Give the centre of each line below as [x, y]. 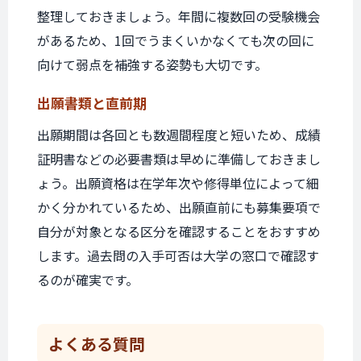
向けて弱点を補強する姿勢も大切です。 [152, 64]
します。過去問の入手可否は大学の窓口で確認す [178, 255]
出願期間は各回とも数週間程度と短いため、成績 [179, 135]
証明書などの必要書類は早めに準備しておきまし [179, 159]
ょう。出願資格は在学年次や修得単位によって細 [178, 183]
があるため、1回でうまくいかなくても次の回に [176, 40]
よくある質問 [97, 344]
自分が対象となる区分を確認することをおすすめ [179, 231]
